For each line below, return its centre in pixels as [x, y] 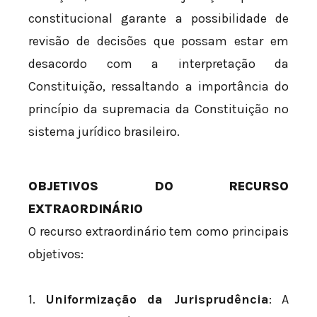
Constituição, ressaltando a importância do [158, 87]
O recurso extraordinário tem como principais [158, 232]
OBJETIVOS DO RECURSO [158, 186]
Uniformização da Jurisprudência [157, 299]
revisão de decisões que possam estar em [158, 41]
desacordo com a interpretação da [158, 64]
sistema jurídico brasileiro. [104, 132]
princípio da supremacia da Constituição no [158, 109]
